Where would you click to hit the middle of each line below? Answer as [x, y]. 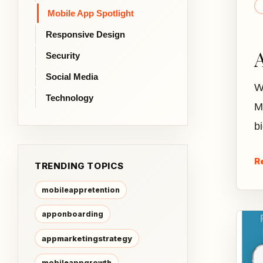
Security [63, 55]
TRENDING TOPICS [79, 166]
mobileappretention [81, 190]
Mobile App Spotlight [91, 13]
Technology [70, 98]
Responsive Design [85, 34]
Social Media [72, 77]
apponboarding [73, 214]
